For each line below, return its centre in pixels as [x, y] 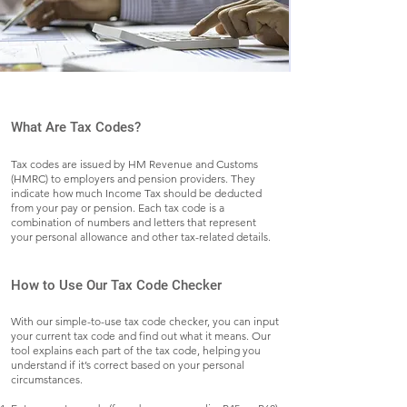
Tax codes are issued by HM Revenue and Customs [134, 164]
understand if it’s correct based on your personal [128, 365]
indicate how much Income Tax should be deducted [136, 193]
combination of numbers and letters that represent [134, 222]
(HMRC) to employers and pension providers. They [133, 179]
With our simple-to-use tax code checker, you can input [145, 321]
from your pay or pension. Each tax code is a [118, 208]
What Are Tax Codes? [76, 127]
